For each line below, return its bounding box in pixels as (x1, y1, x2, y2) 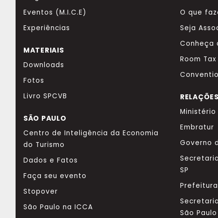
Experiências (23, 23, 70, 33)
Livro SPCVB (23, 91, 67, 101)
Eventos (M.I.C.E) (23, 7, 87, 17)
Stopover (23, 186, 58, 196)
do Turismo (23, 140, 65, 149)
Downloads (23, 60, 64, 70)
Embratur (180, 122, 214, 132)
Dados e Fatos (23, 155, 78, 165)
